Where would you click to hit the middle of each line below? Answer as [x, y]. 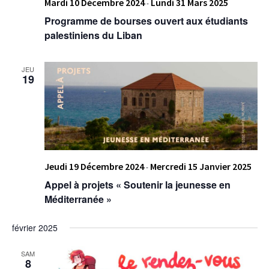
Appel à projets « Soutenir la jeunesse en [137, 185]
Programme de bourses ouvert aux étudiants [146, 20]
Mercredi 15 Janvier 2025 [201, 167]
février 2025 [35, 228]
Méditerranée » [78, 199]
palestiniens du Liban [93, 35]
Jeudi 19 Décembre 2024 [94, 167]
